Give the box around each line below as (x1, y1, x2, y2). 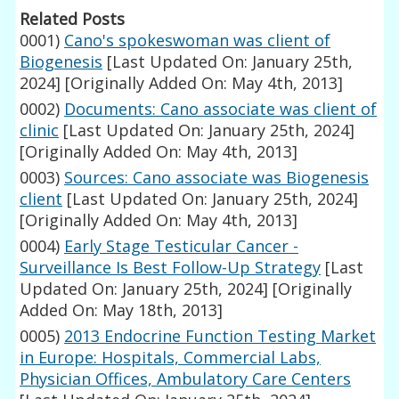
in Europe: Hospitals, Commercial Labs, (20, 346, 322, 369)
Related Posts (20, 8, 126, 30)
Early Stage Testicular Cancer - (64, 235, 299, 257)
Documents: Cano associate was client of (64, 98, 378, 120)
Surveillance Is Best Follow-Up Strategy (20, 256, 322, 279)
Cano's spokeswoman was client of (64, 29, 331, 52)
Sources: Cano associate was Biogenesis (64, 167, 370, 189)
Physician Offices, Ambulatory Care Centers (20, 368, 352, 390)
